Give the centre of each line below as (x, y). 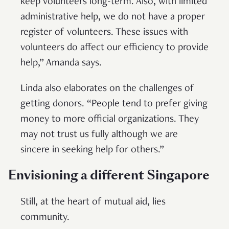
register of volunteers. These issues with (104, 32)
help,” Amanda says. (61, 63)
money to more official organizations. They (110, 119)
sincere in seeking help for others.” (92, 150)
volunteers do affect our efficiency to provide (114, 48)
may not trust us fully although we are (99, 135)
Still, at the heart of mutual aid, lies (93, 202)
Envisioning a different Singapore (109, 175)
